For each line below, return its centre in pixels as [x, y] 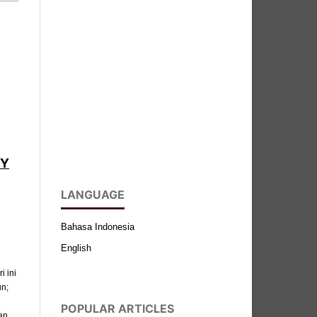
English [76, 248]
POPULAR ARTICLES [117, 308]
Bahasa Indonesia [98, 226]
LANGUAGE [93, 195]
